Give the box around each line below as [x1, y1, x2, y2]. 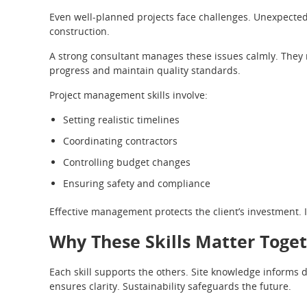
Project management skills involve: [49, 88, 208, 101]
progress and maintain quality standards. [49, 63, 241, 77]
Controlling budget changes [63, 155, 191, 169]
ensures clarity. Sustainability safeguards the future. [49, 279, 291, 293]
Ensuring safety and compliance [63, 176, 210, 190]
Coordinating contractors [63, 134, 177, 147]
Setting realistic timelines [63, 112, 180, 126]
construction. [49, 24, 110, 38]
